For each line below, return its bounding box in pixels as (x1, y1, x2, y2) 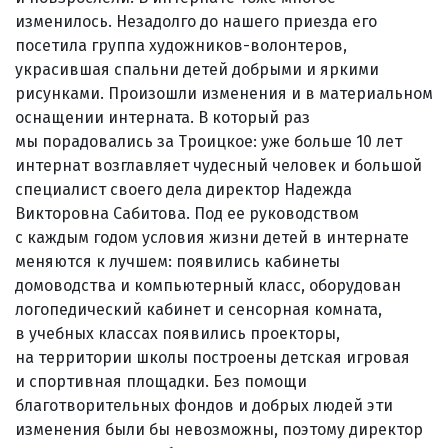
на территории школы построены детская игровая (15, 347, 410, 367)
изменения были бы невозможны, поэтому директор (15, 419, 423, 439)
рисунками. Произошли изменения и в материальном (15, 83, 433, 103)
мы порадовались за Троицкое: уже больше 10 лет (15, 131, 402, 151)
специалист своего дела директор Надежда (15, 179, 352, 199)
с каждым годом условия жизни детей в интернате (15, 227, 409, 247)
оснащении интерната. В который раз (15, 107, 310, 127)
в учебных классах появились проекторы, (15, 323, 340, 343)
